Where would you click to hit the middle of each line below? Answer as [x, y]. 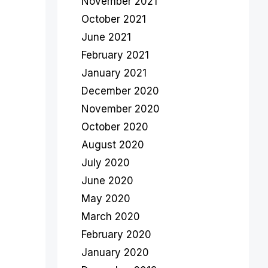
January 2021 [114, 73]
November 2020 [121, 109]
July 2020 [106, 163]
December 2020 [120, 91]
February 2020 [116, 234]
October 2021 [114, 19]
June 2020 [107, 181]
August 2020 [113, 145]
